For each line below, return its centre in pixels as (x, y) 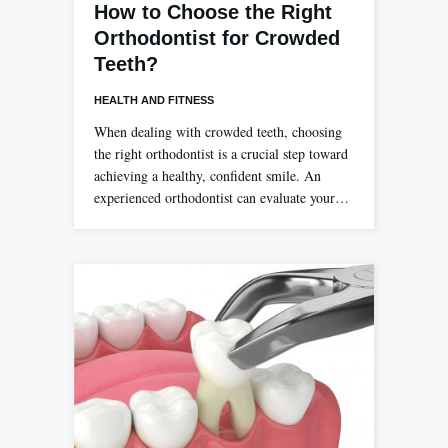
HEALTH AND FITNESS (154, 99)
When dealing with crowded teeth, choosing (218, 131)
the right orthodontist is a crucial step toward (221, 153)
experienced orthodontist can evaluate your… (221, 197)
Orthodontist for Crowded (217, 37)
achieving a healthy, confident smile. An (207, 175)
